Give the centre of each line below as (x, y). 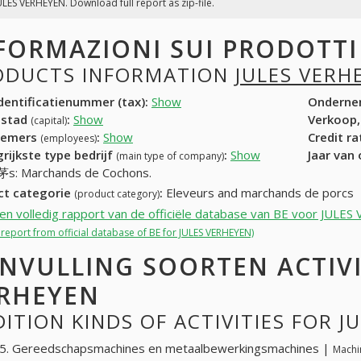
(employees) (68, 138)
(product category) (117, 194)
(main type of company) (170, 156)
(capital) (49, 120)
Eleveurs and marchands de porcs (258, 193)
